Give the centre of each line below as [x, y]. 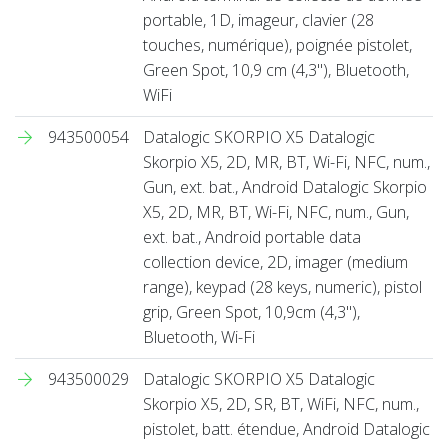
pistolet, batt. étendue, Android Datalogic [286, 428]
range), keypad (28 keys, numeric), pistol [282, 286]
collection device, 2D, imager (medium [275, 261]
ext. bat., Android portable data [252, 236]
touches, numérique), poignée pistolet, [277, 44]
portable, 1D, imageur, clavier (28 [258, 19]
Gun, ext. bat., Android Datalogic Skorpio [285, 186]
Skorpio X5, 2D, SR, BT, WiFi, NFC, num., [281, 403]
